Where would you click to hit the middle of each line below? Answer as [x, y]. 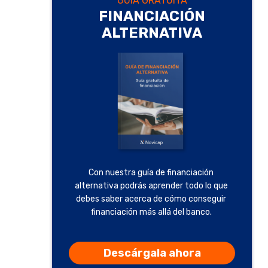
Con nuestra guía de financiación [151, 173]
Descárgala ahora [152, 253]
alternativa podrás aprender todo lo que [151, 186]
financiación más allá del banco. [151, 212]
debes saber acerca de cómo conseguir [151, 199]
